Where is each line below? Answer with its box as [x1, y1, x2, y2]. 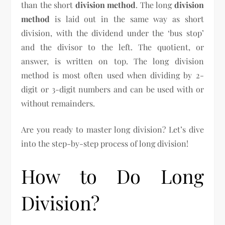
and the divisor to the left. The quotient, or [21, 42, 204, 53]
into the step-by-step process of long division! [21, 138, 189, 149]
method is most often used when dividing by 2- [21, 70, 204, 81]
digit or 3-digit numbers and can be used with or [21, 84, 204, 95]
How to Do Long [21, 163, 204, 189]
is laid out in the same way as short [50, 14, 204, 25]
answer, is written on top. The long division [21, 56, 204, 67]
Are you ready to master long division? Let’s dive [21, 124, 204, 135]
